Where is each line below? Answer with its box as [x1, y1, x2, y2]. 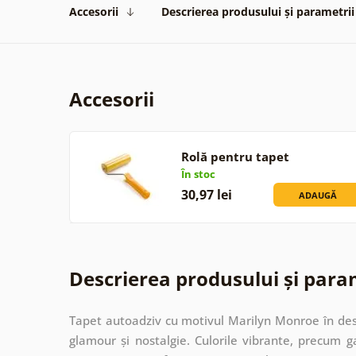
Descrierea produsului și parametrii [161, 3, 354, 19]
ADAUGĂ [299, 188, 338, 201]
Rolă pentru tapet [180, 148, 289, 164]
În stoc [180, 166, 215, 181]
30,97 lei [180, 185, 232, 203]
